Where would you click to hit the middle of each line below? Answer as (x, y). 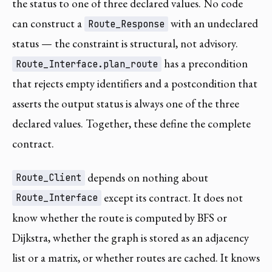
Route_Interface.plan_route (87, 64)
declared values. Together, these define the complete (131, 123)
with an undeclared (213, 23)
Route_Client (49, 178)
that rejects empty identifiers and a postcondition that (135, 83)
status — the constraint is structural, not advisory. (125, 43)
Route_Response (127, 24)
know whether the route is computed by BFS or (120, 217)
